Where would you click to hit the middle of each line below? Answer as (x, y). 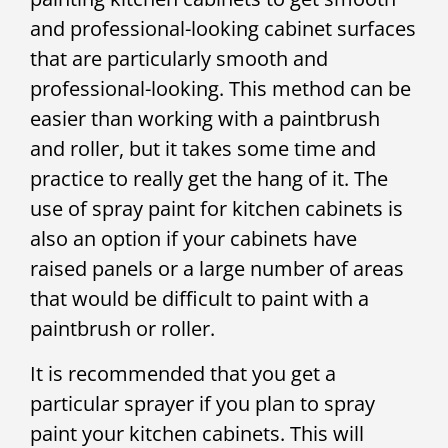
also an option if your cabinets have (193, 239)
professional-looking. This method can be (220, 89)
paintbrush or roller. (122, 329)
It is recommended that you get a (183, 373)
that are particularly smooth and (179, 59)
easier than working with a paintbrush (205, 119)
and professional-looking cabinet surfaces (223, 29)
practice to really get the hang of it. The (209, 179)
